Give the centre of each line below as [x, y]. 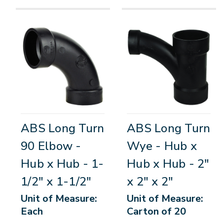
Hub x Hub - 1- [62, 164]
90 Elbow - [51, 146]
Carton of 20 [156, 212]
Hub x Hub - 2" [168, 164]
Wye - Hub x [162, 146]
